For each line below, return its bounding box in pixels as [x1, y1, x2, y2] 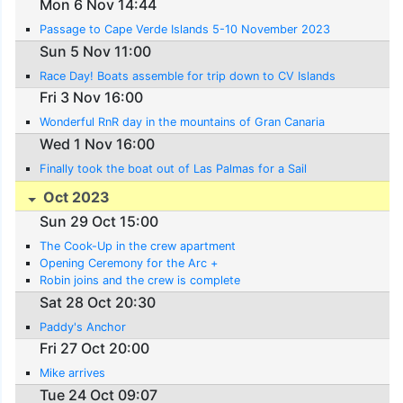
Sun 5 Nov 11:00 [40, 41, 152, 60]
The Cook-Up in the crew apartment [40, 238, 237, 253]
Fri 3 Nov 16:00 [40, 88, 144, 107]
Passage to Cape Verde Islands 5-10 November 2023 [40, 22, 331, 36]
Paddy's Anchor [40, 319, 127, 334]
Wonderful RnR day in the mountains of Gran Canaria [40, 115, 326, 130]
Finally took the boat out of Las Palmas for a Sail [40, 161, 308, 175]
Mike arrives [40, 366, 106, 381]
